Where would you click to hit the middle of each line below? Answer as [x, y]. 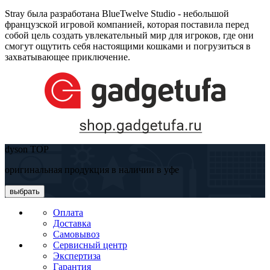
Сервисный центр [90, 245]
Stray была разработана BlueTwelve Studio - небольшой [117, 13]
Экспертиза [77, 256]
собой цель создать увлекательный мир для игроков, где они [129, 35]
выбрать [25, 191]
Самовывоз [76, 234]
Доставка [72, 223]
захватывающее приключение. [67, 57]
